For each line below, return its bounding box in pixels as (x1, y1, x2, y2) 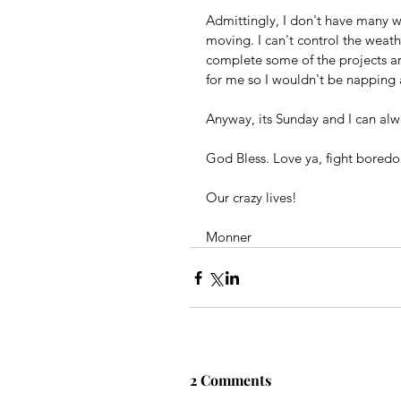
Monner (206, 228, 255, 245)
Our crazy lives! (206, 189, 297, 206)
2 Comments (190, 371, 271, 389)
